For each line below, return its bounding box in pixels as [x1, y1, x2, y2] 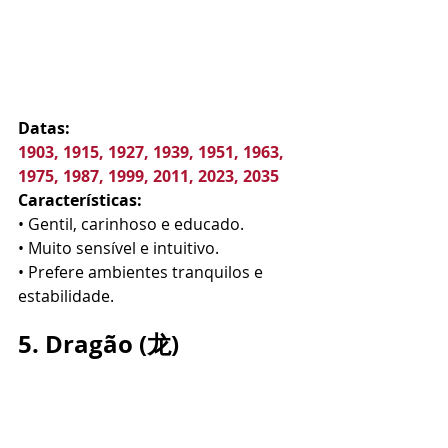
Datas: [18, 117, 70, 139]
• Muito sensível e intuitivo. [18, 237, 219, 259]
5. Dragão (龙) [18, 327, 179, 361]
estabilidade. [18, 285, 114, 307]
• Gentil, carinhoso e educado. [18, 213, 244, 235]
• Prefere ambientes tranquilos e [18, 261, 267, 283]
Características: [18, 189, 142, 211]
